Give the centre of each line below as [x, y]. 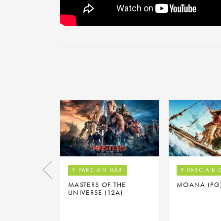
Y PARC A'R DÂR [97, 170]
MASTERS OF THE [97, 184]
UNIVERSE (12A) [96, 192]
